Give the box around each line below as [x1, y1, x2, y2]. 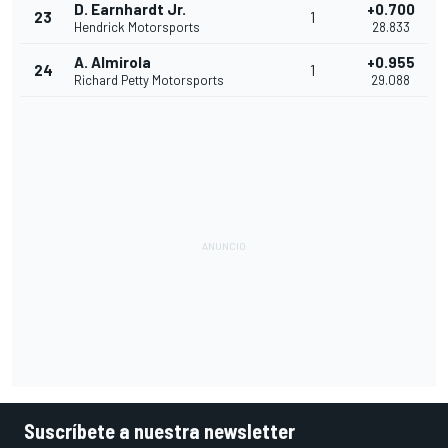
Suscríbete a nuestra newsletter [24, 419, 295, 444]
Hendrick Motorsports [74, 19, 200, 36]
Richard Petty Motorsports [74, 72, 224, 89]
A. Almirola [74, 53, 151, 72]
